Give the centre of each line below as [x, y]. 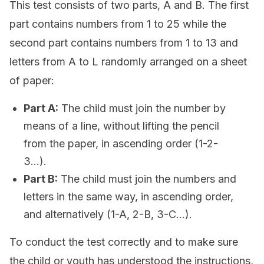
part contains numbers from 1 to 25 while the [118, 24]
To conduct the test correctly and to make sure [124, 242]
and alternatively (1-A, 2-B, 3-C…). [108, 214]
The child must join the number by [142, 108]
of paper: [32, 80]
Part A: [41, 108]
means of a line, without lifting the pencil [121, 126]
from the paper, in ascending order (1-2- [121, 143]
